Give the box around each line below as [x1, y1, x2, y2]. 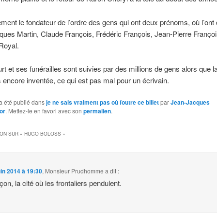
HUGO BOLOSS [24, 130, 61, 137]
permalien [83, 107, 111, 116]
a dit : [105, 167, 120, 175]
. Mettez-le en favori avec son [5, 107, 83, 115]
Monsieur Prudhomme [45, 167, 104, 175]
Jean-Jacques [170, 98, 210, 107]
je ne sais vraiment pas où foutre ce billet [46, 98, 159, 107]
